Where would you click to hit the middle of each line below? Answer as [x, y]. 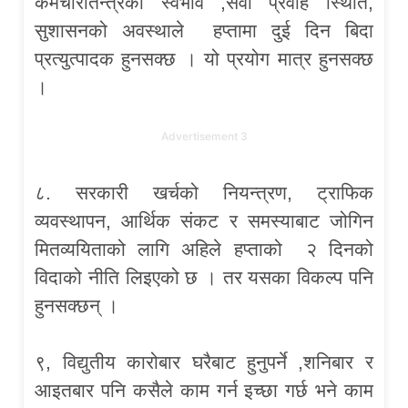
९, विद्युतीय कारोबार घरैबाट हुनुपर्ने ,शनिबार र [204, 362]
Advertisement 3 [204, 136]
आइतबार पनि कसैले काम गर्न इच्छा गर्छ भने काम [204, 390]
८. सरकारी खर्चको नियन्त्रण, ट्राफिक [204, 192]
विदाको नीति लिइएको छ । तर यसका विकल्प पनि [204, 277]
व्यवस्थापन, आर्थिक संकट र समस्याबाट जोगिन [204, 220]
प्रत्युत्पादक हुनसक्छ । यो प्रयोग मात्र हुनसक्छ [204, 59]
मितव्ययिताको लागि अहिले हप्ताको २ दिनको [204, 249]
